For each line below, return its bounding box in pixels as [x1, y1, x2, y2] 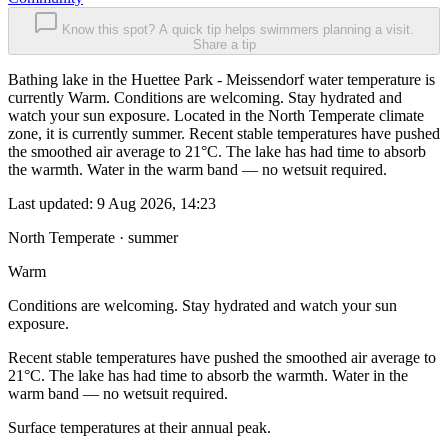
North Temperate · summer [8, 229, 178, 247]
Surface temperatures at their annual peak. [8, 419, 271, 437]
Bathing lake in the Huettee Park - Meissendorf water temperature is [8, 71, 435, 89]
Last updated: [8, 195, 97, 213]
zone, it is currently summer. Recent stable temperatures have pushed [8, 125, 440, 143]
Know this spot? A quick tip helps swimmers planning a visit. [62, 22, 414, 38]
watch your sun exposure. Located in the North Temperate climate [8, 107, 424, 125]
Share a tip [192, 37, 256, 53]
